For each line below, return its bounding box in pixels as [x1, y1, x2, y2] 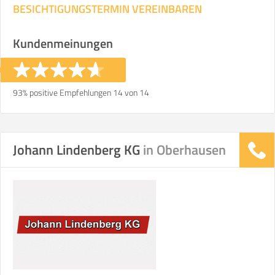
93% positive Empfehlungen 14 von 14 [13, 86, 149, 99]
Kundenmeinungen [13, 34, 113, 53]
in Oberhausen [143, 139, 226, 160]
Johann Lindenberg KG [13, 139, 143, 160]
